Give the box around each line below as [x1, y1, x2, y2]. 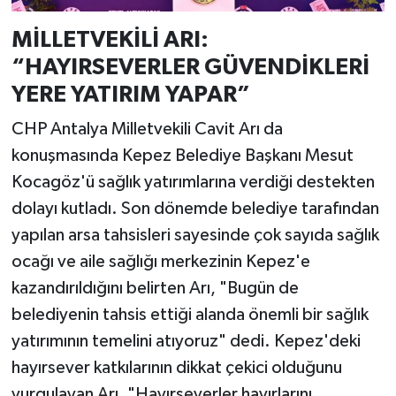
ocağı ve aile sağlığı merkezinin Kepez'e [11, 253, 310, 271]
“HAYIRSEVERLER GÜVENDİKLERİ [11, 55, 369, 79]
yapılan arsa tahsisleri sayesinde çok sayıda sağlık [11, 226, 379, 245]
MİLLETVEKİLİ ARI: [11, 27, 209, 51]
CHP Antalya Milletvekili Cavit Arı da [11, 120, 283, 139]
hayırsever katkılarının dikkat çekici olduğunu [11, 359, 342, 377]
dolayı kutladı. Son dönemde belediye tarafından [11, 200, 379, 218]
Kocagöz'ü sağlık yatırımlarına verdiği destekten [11, 173, 375, 192]
